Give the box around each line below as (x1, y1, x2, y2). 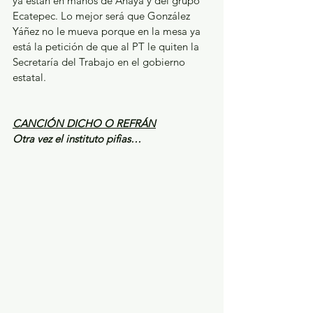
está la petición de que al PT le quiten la (13, 39, 202, 53)
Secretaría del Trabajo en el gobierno (13, 54, 188, 68)
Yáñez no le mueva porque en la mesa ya (13, 24, 203, 38)
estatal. (13, 70, 46, 84)
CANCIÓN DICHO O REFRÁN (13, 116, 156, 130)
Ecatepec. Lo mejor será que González (13, 8, 193, 22)
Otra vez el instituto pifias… (13, 131, 141, 145)
